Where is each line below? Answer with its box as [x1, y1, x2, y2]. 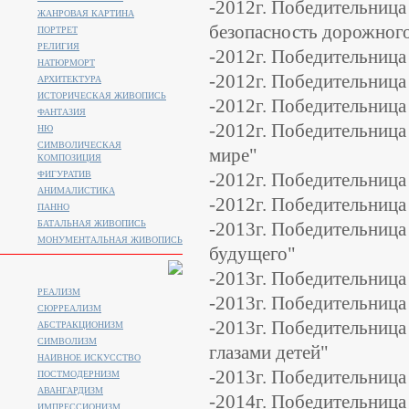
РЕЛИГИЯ [37, 41, 79, 51]
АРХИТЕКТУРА [37, 74, 101, 84]
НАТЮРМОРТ [37, 58, 95, 68]
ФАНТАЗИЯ [37, 107, 86, 117]
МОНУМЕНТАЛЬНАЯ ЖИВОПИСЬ [37, 235, 183, 245]
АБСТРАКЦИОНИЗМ [37, 320, 123, 330]
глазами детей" [209, 341, 329, 363]
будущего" [209, 243, 296, 265]
